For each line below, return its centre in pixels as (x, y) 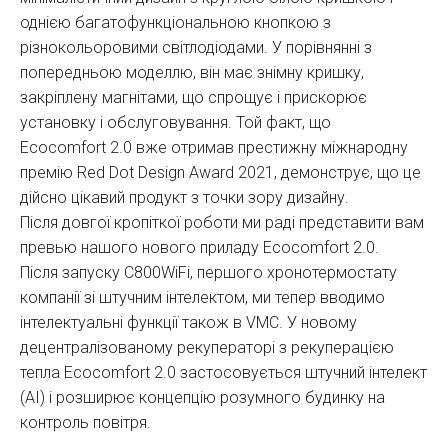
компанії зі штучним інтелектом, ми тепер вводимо (202, 298)
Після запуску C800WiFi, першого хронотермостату (208, 273)
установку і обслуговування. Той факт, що (175, 123)
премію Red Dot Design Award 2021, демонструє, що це (220, 173)
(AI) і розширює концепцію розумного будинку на (202, 398)
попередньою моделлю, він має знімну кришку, (192, 73)
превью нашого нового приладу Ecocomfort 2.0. (199, 248)
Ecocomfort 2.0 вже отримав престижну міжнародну (214, 148)
